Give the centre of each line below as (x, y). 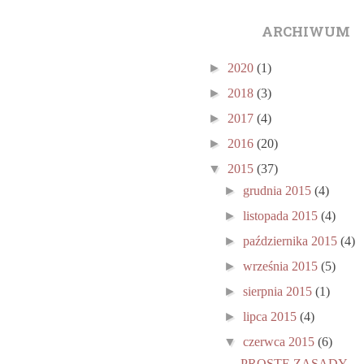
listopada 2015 (282, 216)
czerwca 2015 (281, 342)
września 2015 (282, 266)
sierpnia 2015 (279, 291)
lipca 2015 (272, 316)
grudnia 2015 (279, 191)
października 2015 (292, 241)
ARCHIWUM (305, 33)
